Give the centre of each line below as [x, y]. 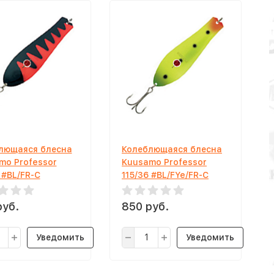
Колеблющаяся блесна [172, 149]
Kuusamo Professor [164, 162]
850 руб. [145, 206]
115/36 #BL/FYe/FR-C [165, 175]
